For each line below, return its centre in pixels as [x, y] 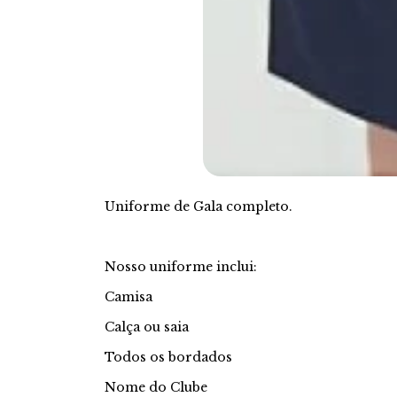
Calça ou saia [147, 327]
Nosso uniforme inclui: [181, 266]
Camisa [128, 296]
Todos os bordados [168, 357]
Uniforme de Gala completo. [198, 206]
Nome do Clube [156, 387]
